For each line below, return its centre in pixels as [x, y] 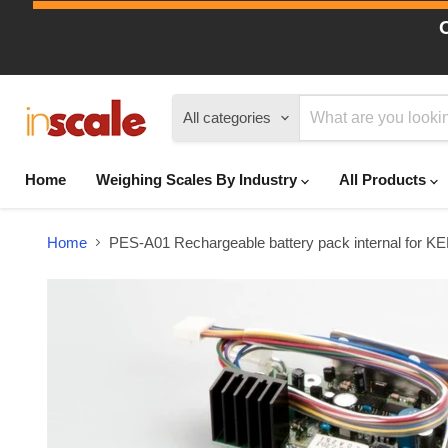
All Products [384, 179]
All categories [227, 118]
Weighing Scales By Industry [198, 179]
